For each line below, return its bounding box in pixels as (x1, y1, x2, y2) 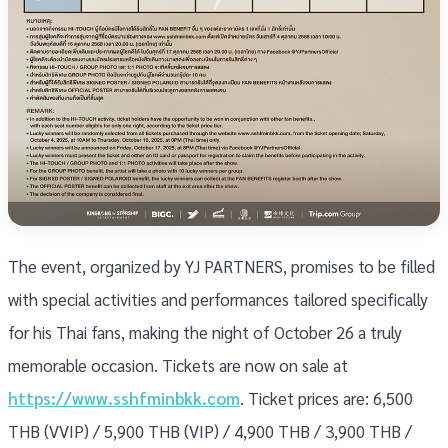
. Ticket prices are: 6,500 (240, 387, 413, 410)
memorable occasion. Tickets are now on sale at (8, 354, 348, 377)
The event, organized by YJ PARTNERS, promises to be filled (8, 255, 435, 278)
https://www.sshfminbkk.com (8, 387, 240, 410)
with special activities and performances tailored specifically (8, 288, 428, 311)
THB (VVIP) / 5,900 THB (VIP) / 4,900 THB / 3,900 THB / (8, 420, 412, 443)
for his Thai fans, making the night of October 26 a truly (8, 321, 402, 344)
